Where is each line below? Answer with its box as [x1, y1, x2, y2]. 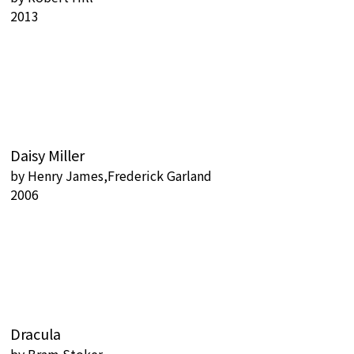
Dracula [10, 323, 61, 344]
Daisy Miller [10, 145, 85, 165]
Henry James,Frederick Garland [28, 166, 212, 185]
